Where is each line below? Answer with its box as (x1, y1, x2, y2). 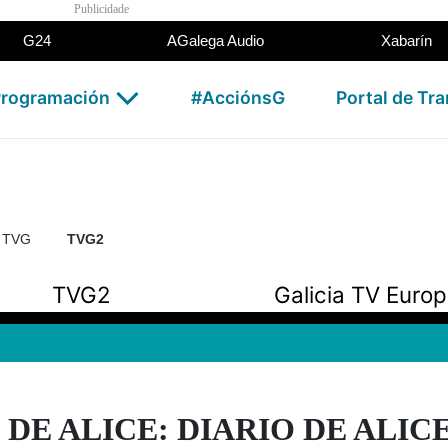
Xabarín (381, 32, 433, 49)
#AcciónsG (190, 87, 285, 108)
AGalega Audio (167, 32, 265, 49)
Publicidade (74, 2, 129, 16)
